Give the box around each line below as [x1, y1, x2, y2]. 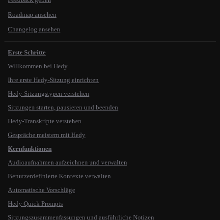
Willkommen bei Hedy [8, 62, 68, 70]
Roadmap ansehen [8, 11, 56, 18]
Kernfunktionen [8, 145, 52, 152]
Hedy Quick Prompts [8, 200, 63, 207]
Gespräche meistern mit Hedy [8, 131, 85, 138]
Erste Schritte [8, 49, 46, 56]
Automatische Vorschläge [8, 186, 75, 193]
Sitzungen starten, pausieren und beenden [8, 104, 118, 111]
